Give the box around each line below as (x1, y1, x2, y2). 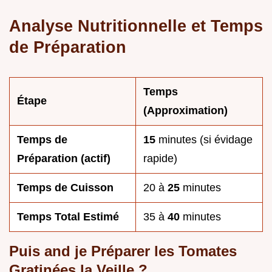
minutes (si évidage (158, 133, 253, 146)
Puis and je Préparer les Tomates (9, 242, 237, 259)
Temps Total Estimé (17, 210, 119, 223)
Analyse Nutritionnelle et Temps (9, 16, 263, 35)
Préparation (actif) (17, 152, 110, 165)
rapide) (143, 152, 177, 165)
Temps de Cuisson (17, 181, 114, 194)
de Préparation (9, 37, 126, 56)
